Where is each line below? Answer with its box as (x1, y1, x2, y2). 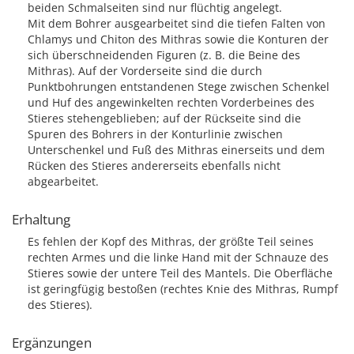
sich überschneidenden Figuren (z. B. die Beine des (28, 47, 300, 62)
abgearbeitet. (28, 174, 99, 189)
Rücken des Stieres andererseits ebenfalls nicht (28, 158, 281, 173)
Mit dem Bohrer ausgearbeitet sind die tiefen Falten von (28, 16, 326, 31)
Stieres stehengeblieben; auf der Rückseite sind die (28, 111, 301, 126)
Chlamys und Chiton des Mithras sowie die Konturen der (28, 32, 329, 47)
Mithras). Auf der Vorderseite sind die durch (28, 63, 262, 78)
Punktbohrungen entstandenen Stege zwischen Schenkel (28, 79, 330, 94)
